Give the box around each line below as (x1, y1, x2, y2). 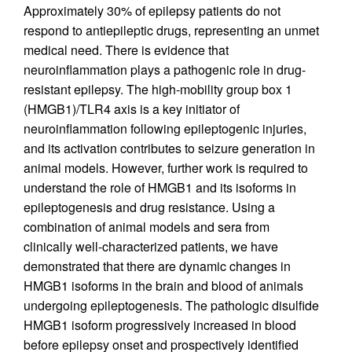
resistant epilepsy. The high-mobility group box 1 (24, 79, 292, 98)
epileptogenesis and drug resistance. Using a (24, 197, 275, 216)
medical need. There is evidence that (24, 40, 229, 59)
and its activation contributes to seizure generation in (24, 138, 315, 157)
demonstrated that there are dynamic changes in (24, 256, 291, 275)
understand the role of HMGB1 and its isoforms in (24, 178, 296, 196)
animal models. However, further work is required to (24, 158, 308, 177)
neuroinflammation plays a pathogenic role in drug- (24, 60, 306, 79)
